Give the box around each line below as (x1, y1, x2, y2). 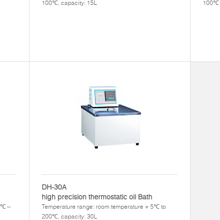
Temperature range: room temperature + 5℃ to (42, 203, 166, 210)
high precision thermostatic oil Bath (42, 192, 152, 201)
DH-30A (42, 183, 66, 192)
